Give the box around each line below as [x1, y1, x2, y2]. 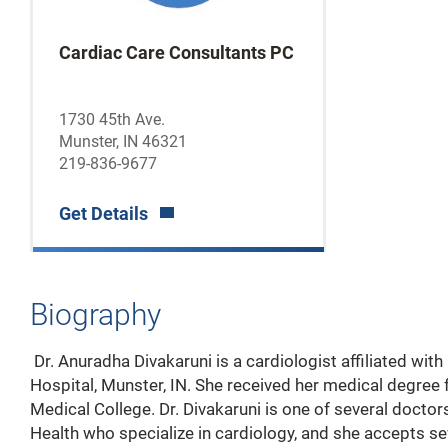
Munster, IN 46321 [58, 131, 187, 151]
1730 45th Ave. [58, 109, 165, 129]
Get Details [58, 202, 148, 224]
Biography [30, 296, 161, 332]
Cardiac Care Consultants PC [58, 41, 294, 63]
